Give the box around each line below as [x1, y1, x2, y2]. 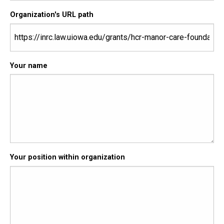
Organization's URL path [10, 10, 93, 19]
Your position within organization [10, 153, 125, 162]
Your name [10, 61, 47, 70]
